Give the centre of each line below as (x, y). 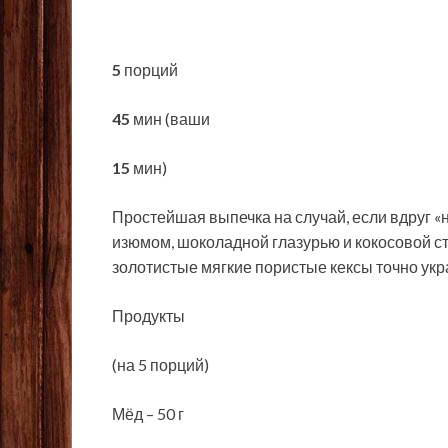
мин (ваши (170, 119)
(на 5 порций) (160, 365)
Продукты (148, 316)
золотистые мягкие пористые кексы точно (266, 267)
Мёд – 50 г (148, 414)
